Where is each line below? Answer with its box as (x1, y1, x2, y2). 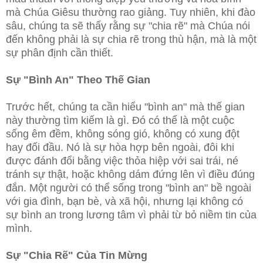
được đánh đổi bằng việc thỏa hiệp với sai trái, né (6, 155, 238, 167)
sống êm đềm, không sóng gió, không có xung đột (6, 128, 240, 140)
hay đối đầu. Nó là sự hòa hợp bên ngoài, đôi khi (6, 141, 234, 154)
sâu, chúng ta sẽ (6, 20, 83, 32)
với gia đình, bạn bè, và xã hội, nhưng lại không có (6, 195, 243, 208)
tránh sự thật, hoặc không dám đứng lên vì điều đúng (6, 168, 255, 181)
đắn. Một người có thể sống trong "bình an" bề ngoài (6, 182, 251, 194)
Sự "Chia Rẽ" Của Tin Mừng (6, 249, 147, 262)
